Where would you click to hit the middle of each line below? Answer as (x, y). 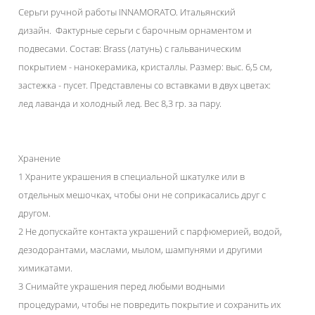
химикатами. (45, 268)
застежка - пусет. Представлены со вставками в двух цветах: (144, 85)
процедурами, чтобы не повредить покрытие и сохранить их (149, 304)
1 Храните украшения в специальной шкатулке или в (131, 176)
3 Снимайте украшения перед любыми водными (122, 286)
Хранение (39, 158)
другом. (34, 213)
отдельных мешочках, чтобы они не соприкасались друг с (142, 195)
